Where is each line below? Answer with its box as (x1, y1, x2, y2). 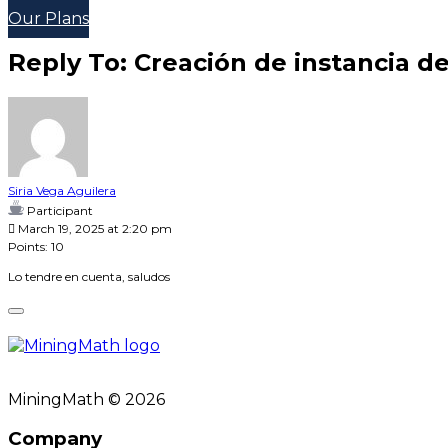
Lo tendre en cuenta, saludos (8, 268, 170, 284)
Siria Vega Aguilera (8, 182, 116, 198)
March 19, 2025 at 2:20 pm (15, 220, 172, 236)
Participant (27, 202, 93, 218)
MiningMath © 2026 (8, 389, 165, 409)
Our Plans (8, 8, 89, 28)
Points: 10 (8, 238, 64, 254)
